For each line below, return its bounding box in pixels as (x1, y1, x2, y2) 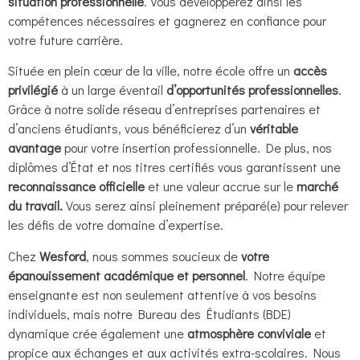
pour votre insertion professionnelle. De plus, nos (64, 139, 332, 157)
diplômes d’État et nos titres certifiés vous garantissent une (8, 158, 341, 176)
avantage (8, 139, 64, 157)
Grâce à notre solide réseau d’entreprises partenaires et (8, 100, 321, 118)
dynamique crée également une (8, 324, 187, 342)
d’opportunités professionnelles (166, 81, 338, 99)
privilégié (8, 81, 58, 99)
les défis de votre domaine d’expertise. (8, 216, 223, 234)
